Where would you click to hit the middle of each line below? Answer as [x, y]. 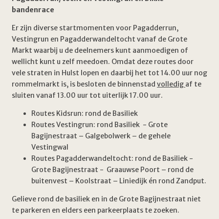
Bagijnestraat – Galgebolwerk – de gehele [101, 136]
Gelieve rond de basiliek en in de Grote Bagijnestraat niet [106, 199]
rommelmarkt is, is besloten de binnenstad [84, 84]
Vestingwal [50, 147]
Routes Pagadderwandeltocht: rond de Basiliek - [112, 158]
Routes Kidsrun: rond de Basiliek [85, 113]
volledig [171, 84]
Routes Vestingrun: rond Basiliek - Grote [99, 125]
